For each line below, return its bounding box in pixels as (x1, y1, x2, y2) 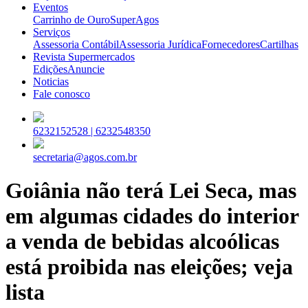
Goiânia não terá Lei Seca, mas (5, 178, 296, 203)
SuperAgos (110, 13, 159, 25)
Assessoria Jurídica (119, 38, 201, 50)
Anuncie (67, 63, 104, 75)
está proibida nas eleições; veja (5, 254, 293, 280)
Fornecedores (201, 38, 260, 50)
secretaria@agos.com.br (33, 151, 137, 163)
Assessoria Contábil (33, 38, 119, 50)
